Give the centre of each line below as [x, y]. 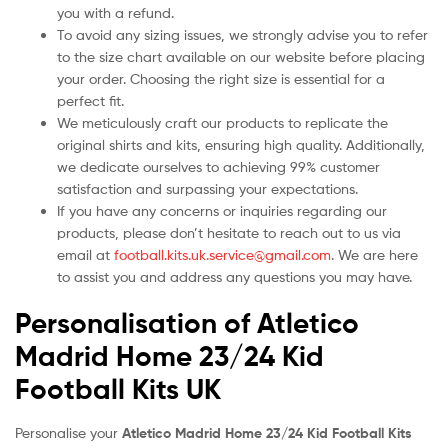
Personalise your [68, 432]
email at [85, 254]
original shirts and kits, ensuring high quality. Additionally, [241, 144]
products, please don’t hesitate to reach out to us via [229, 232]
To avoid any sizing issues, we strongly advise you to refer [242, 34]
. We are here [374, 254]
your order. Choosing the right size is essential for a [221, 78]
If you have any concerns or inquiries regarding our [222, 210]
